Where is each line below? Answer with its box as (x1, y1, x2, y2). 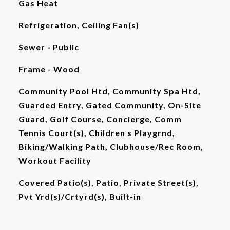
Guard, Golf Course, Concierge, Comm (18, 114, 182, 124)
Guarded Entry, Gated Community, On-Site (18, 100, 201, 110)
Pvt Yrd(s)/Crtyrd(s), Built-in (18, 191, 141, 201)
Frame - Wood (18, 64, 80, 74)
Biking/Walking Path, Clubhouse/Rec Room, (18, 142, 203, 151)
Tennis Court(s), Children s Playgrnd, (18, 128, 175, 138)
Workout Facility (18, 156, 91, 165)
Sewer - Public (18, 42, 79, 52)
